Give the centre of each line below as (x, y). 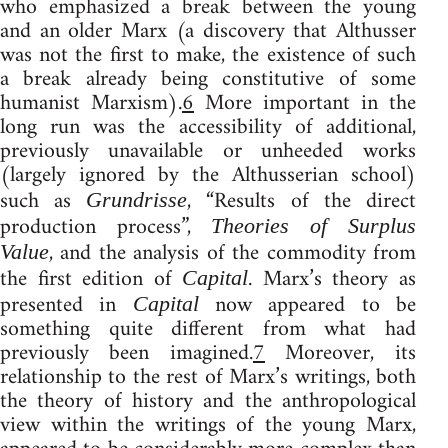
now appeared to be (307, 305)
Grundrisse (137, 199)
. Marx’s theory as (332, 279)
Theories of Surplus (313, 225)
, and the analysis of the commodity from (232, 253)
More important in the (305, 103)
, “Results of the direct (301, 201)
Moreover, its (340, 353)
